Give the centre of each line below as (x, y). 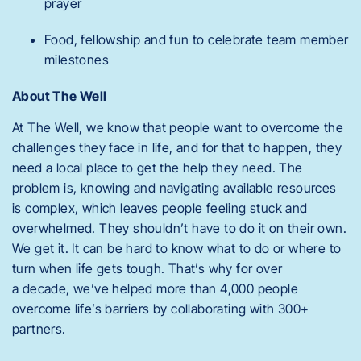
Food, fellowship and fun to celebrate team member (197, 39)
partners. (39, 329)
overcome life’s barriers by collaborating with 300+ (161, 309)
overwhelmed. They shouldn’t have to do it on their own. (179, 228)
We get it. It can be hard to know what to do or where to (177, 248)
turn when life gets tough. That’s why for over (147, 268)
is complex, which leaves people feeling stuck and (160, 208)
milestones (77, 59)
